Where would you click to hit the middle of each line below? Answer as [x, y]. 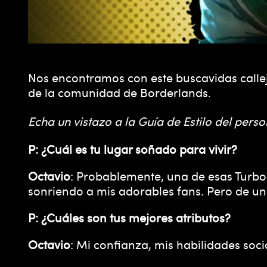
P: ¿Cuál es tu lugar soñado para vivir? [133, 149]
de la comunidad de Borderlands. [119, 92]
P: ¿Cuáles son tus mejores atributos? [129, 217]
